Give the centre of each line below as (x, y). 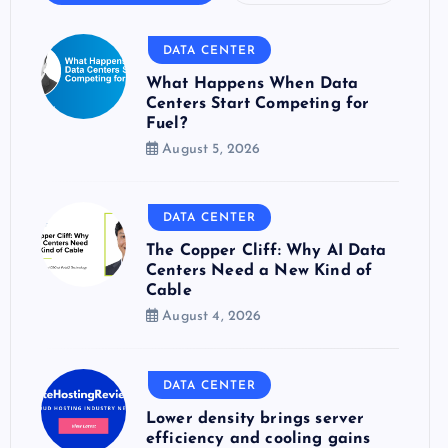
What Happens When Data (252, 83)
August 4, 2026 (210, 316)
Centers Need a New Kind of (259, 271)
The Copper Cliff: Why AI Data (266, 251)
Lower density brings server (255, 418)
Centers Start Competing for (258, 103)
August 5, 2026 (209, 149)
